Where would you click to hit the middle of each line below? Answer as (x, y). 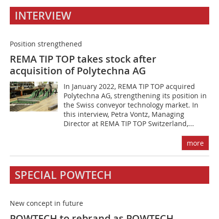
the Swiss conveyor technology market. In (131, 105)
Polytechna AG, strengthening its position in (135, 96)
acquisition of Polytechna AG (78, 71)
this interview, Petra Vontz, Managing (124, 114)
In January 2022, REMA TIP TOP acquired (130, 86)
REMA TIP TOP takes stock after (83, 59)
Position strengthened (46, 44)
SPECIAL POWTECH (63, 175)
